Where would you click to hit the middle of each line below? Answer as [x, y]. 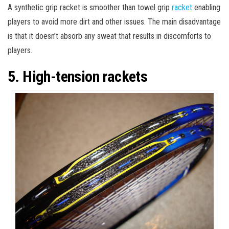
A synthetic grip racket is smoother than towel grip [90, 7]
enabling [206, 7]
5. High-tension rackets [78, 76]
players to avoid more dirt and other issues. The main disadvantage [114, 21]
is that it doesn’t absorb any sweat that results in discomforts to [109, 36]
